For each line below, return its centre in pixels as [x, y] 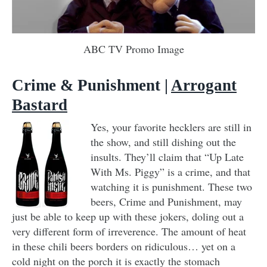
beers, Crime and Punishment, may [166, 202]
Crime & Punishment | [91, 86]
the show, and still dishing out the [163, 142]
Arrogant [204, 86]
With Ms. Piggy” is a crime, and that [170, 172]
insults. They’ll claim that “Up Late [167, 157]
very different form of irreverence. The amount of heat [129, 232]
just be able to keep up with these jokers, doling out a [128, 217]
